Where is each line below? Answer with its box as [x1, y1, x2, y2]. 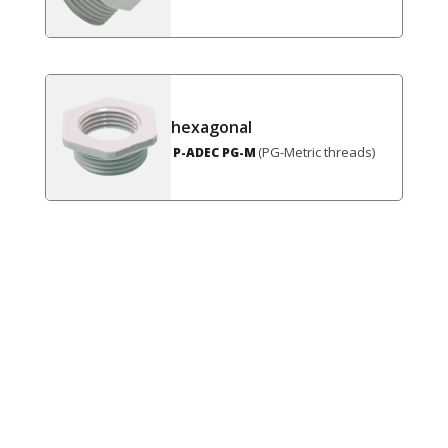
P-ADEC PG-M [172, 143, 256, 161]
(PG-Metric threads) [257, 143, 375, 162]
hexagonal [170, 115, 252, 138]
